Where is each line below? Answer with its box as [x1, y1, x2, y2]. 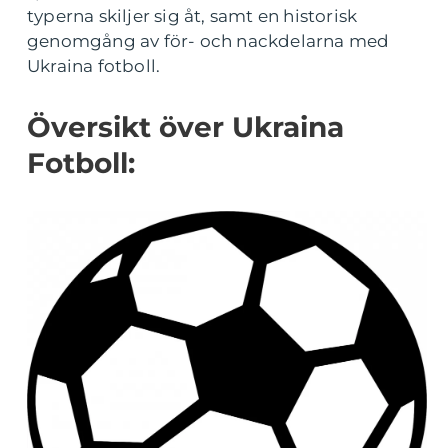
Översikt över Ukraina [27, 110, 344, 144]
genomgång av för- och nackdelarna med [27, 31, 390, 51]
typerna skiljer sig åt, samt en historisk [27, 6, 358, 26]
